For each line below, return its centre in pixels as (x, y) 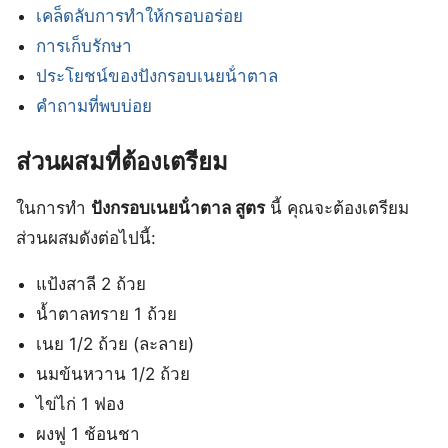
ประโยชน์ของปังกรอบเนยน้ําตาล (157, 76)
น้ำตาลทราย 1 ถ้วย (107, 313)
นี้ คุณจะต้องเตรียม (337, 207)
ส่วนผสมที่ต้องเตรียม (122, 161)
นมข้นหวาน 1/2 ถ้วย (113, 373)
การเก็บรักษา (84, 46)
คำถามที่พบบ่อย (94, 106)
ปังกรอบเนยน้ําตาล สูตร (178, 207)
